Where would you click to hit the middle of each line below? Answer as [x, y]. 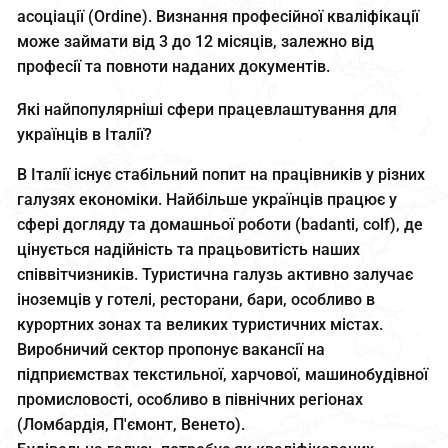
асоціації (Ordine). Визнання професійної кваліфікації [218, 17]
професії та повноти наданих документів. [174, 67]
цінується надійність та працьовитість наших [189, 250]
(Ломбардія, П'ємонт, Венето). [131, 425]
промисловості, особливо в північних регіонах [190, 400]
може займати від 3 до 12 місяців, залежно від [196, 42]
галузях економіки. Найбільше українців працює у [207, 200]
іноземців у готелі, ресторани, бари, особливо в [196, 300]
